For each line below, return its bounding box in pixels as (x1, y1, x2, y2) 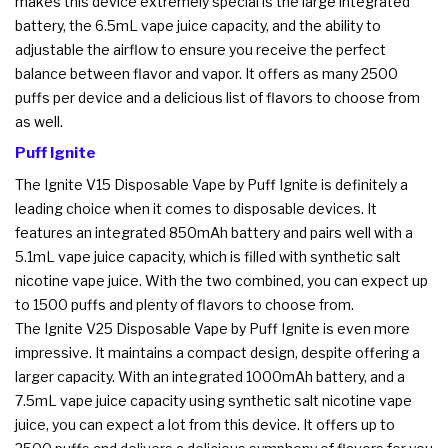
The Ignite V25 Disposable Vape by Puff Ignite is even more (15, 319, 410, 337)
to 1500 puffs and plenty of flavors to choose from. (15, 295, 354, 313)
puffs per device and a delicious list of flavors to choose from (15, 88, 420, 106)
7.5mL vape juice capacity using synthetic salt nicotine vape (15, 391, 412, 409)
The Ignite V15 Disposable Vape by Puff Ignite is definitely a (15, 175, 408, 193)
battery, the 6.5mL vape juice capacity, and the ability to (15, 16, 381, 34)
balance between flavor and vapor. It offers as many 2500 (15, 64, 398, 82)
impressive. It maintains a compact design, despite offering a (15, 343, 420, 361)
